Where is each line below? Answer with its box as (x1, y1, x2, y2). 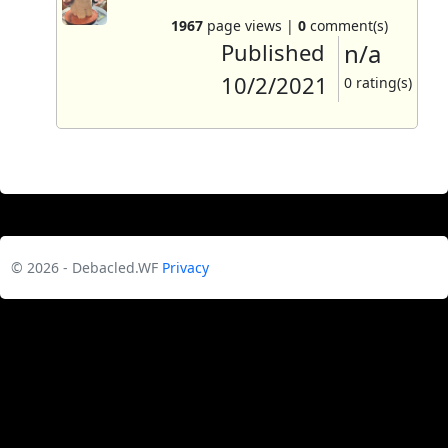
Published (220, 36, 325, 67)
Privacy (161, 258, 209, 278)
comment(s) (305, 15, 388, 35)
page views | (202, 15, 298, 35)
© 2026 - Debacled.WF (10, 258, 162, 278)
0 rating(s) (343, 72, 412, 92)
